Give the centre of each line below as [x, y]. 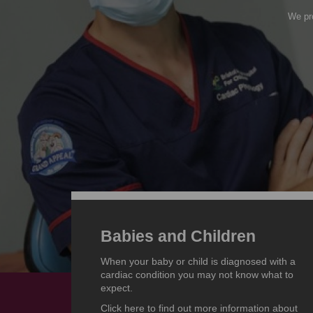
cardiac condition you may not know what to [197, 275]
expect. [117, 288]
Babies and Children [178, 236]
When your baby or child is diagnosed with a [198, 262]
